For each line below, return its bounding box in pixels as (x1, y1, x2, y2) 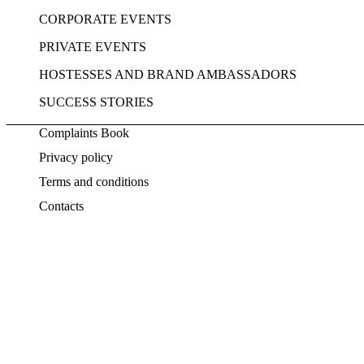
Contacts (39, 198, 84, 213)
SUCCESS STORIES (39, 94, 154, 109)
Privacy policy (39, 149, 113, 164)
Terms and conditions (39, 174, 149, 188)
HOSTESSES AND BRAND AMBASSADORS (39, 67, 297, 81)
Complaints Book (39, 125, 129, 140)
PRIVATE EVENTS (39, 39, 146, 54)
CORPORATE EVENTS (39, 11, 171, 26)
